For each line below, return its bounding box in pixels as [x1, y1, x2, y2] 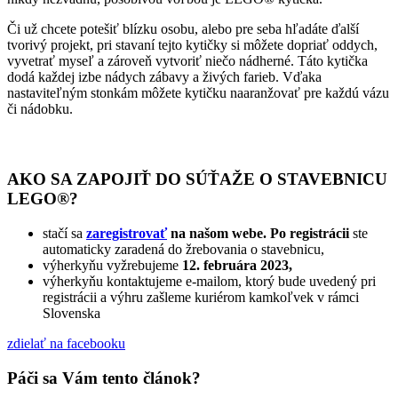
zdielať [7, 335, 46, 351]
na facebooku [46, 335, 125, 351]
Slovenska [43, 305, 100, 321]
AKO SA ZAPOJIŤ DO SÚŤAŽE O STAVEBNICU [7, 170, 387, 189]
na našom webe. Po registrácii [167, 225, 353, 241]
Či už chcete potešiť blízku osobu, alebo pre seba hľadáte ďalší [7, 20, 359, 36]
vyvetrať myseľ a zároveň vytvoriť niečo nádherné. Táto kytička [7, 52, 368, 68]
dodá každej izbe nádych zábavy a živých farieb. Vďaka [7, 68, 322, 84]
